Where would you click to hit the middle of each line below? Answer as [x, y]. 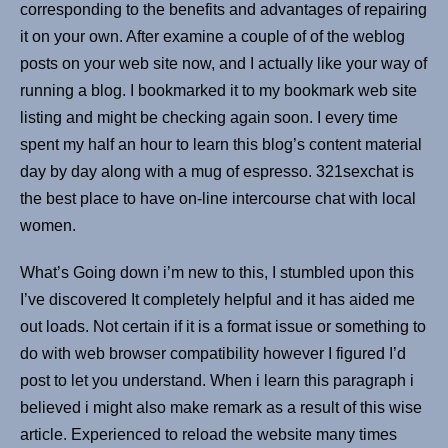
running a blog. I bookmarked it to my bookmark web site [218, 91]
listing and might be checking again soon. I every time [209, 118]
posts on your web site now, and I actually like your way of [223, 64]
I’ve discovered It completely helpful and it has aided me [217, 300]
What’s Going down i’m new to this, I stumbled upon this [217, 273]
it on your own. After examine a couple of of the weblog [212, 37]
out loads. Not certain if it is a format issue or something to [223, 327]
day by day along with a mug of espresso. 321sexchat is [217, 172]
